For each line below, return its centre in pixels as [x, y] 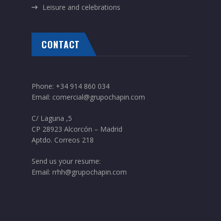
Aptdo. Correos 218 [63, 140]
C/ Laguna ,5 [52, 118]
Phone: [44, 86]
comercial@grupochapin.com [99, 97]
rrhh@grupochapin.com [90, 172]
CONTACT [61, 45]
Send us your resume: [66, 161]
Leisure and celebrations [81, 7]
